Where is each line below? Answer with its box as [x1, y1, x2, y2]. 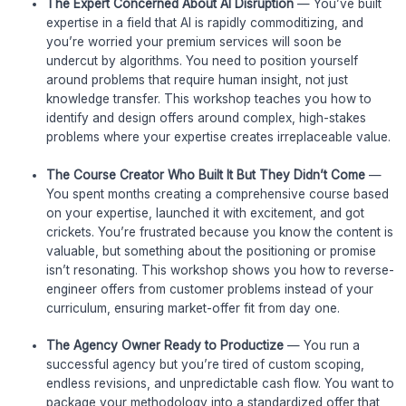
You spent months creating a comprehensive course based [46, 186, 390, 201]
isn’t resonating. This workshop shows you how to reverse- [46, 262, 395, 277]
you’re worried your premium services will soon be [46, 34, 343, 50]
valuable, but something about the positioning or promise [46, 243, 377, 258]
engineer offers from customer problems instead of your [46, 281, 374, 296]
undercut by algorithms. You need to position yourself [46, 53, 359, 69]
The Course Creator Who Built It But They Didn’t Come [46, 167, 366, 182]
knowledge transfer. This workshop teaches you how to [46, 92, 372, 107]
